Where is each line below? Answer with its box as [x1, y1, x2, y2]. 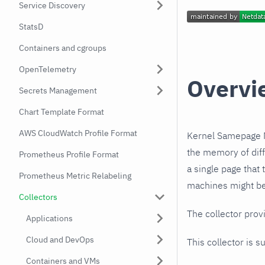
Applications [26, 213, 73, 224]
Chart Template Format [19, 106, 104, 117]
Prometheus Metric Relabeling [19, 170, 131, 181]
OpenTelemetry [19, 64, 76, 75]
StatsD [19, 21, 43, 32]
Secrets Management [19, 85, 97, 96]
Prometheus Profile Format [19, 149, 119, 160]
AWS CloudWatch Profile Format [19, 128, 137, 138]
